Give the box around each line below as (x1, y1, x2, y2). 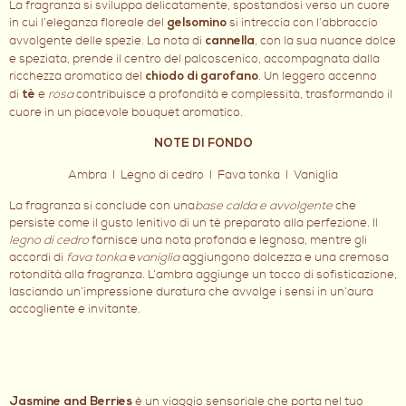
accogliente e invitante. (9, 301, 140, 316)
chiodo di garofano (145, 71, 258, 83)
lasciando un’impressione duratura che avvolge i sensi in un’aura (9, 284, 373, 299)
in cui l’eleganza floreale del (9, 14, 167, 30)
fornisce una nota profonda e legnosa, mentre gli (92, 232, 367, 247)
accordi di (9, 249, 66, 265)
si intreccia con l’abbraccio (229, 14, 378, 30)
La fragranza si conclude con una (9, 198, 195, 213)
